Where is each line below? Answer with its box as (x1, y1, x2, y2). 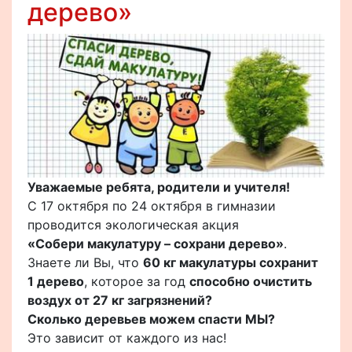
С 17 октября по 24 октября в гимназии (27, 198, 276, 214)
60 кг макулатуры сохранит (143, 255, 318, 271)
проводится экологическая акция (27, 217, 239, 233)
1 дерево (27, 273, 84, 290)
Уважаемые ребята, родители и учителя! (27, 179, 290, 196)
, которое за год (84, 273, 189, 290)
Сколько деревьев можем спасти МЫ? (27, 311, 275, 328)
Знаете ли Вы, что (27, 255, 143, 271)
